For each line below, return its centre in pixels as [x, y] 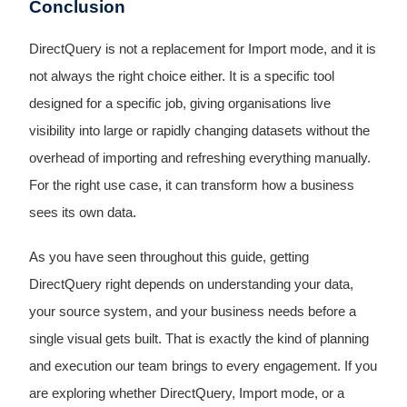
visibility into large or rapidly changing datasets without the [199, 131]
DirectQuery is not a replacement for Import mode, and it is [202, 50]
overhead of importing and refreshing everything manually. [199, 159]
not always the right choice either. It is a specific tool [181, 77]
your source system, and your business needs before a [192, 312]
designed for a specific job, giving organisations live [179, 104]
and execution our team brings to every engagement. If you [203, 367]
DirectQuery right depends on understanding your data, [191, 285]
